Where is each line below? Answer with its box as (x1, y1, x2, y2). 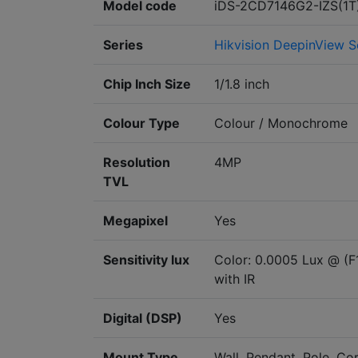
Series (103, 37, 143, 54)
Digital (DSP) (103, 310, 182, 327)
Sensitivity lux (103, 252, 189, 268)
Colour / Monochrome (214, 115, 348, 132)
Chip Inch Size (103, 76, 191, 93)
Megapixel (103, 213, 168, 229)
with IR (214, 271, 255, 288)
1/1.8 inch (214, 76, 269, 93)
